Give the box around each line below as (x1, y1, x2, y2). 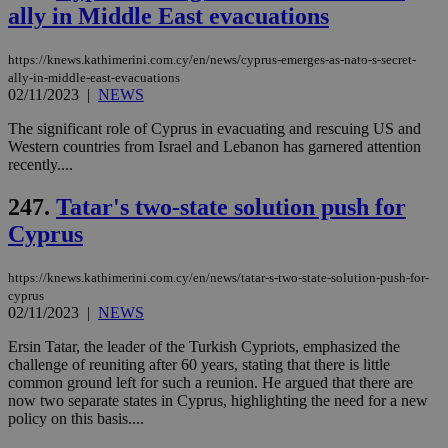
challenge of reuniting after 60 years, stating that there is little (8, 355, 390, 373)
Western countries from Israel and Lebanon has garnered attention (8, 138, 421, 156)
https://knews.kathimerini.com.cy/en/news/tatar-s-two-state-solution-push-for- (8, 269, 429, 285)
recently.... (8, 156, 73, 174)
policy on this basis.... (8, 409, 144, 427)
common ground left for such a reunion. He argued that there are (8, 373, 413, 391)
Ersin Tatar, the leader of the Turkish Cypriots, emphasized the (8, 337, 400, 355)
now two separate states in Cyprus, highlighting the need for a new (8, 391, 428, 409)
